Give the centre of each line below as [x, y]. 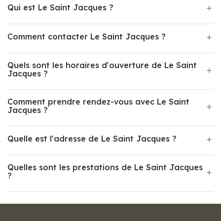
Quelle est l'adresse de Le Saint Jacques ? [92, 139]
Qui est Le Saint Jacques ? [60, 7]
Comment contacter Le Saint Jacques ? [87, 37]
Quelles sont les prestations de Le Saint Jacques [105, 167]
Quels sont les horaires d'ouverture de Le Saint [102, 65]
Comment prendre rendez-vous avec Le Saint [98, 102]
